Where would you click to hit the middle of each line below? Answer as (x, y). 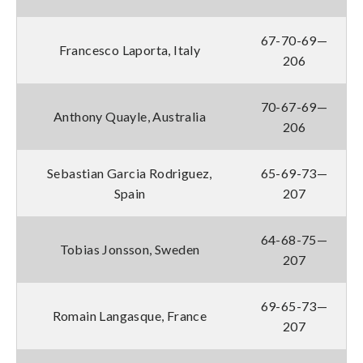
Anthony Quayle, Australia (130, 116)
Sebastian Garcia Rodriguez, (130, 173)
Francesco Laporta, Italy (130, 49)
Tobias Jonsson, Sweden (130, 249)
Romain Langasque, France (130, 315)
